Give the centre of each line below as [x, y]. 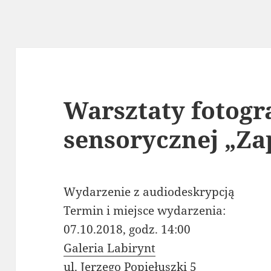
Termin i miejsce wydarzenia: [145, 211]
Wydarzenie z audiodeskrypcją [149, 192]
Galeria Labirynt [110, 248]
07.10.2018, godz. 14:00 [127, 230]
